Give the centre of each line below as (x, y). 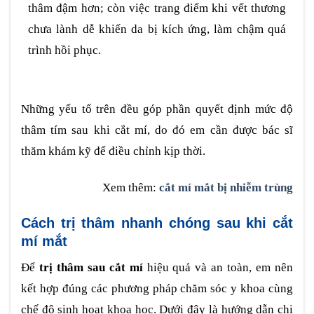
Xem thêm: (131, 187)
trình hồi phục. (64, 50)
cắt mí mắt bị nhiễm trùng (226, 187)
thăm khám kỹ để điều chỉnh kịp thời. (113, 151)
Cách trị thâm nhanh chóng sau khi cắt (157, 223)
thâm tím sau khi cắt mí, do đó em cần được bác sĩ (157, 130)
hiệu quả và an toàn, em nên (218, 268)
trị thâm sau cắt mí (91, 268)
